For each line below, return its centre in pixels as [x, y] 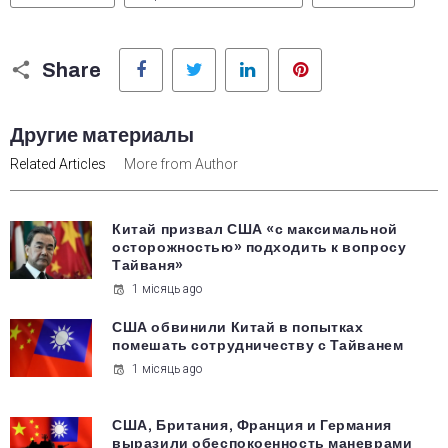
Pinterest [348, 53]
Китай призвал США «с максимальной [255, 230]
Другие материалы [102, 135]
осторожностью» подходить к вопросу [259, 248]
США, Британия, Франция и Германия [252, 425]
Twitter [237, 53]
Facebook [190, 53]
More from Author [181, 164]
